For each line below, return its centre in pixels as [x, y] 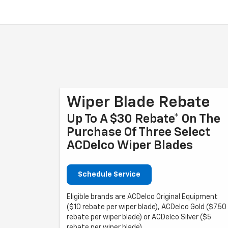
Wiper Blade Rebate [138, 103]
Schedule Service [109, 174]
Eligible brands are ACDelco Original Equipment [142, 197]
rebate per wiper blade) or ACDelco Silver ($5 [139, 217]
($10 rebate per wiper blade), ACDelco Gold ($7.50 [147, 207]
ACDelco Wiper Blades [130, 145]
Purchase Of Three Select [138, 132]
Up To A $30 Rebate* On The [144, 119]
